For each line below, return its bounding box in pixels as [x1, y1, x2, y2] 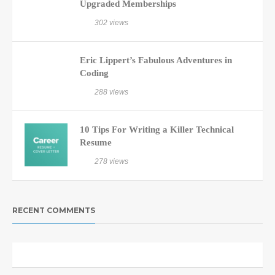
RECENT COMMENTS [12, 206, 95, 215]
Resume [80, 137, 112, 147]
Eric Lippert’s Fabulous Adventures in [80, 55, 232, 65]
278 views [95, 157, 128, 166]
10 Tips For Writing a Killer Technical [80, 125, 234, 134]
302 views [95, 18, 128, 27]
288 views [95, 88, 128, 96]
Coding [80, 68, 109, 78]
